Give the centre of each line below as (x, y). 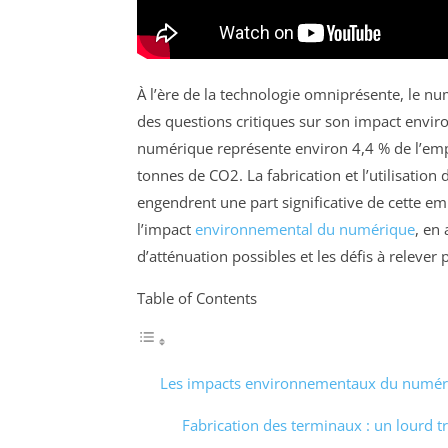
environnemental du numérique (305, 229)
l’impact (166, 229)
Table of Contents (197, 298)
